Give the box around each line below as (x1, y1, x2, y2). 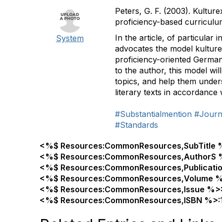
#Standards (114, 120, 158, 130)
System (55, 33, 84, 43)
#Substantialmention (114, 109, 192, 119)
